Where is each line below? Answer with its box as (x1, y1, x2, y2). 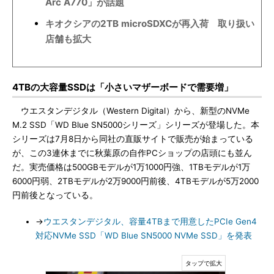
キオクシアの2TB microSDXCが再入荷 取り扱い (45, 18, 254, 29)
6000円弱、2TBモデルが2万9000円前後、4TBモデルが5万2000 (12, 176, 259, 186)
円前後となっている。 (12, 190, 98, 200)
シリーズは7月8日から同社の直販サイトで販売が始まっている (12, 134, 253, 144)
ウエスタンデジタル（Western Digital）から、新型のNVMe (12, 106, 250, 116)
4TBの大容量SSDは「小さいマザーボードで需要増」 (12, 81, 233, 93)
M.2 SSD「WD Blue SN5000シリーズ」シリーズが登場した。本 (12, 120, 259, 130)
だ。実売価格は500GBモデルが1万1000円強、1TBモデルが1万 (12, 162, 250, 172)
